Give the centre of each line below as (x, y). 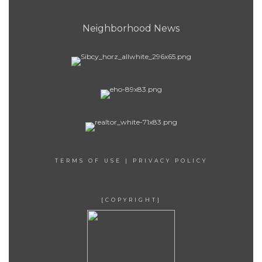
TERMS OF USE (88, 161)
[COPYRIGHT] (131, 200)
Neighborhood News (131, 28)
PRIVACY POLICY (170, 161)
